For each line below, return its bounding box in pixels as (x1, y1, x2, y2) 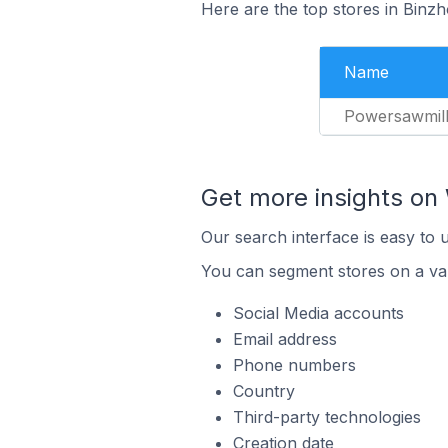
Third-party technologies (232, 407, 421, 427)
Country (232, 381, 295, 401)
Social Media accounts (232, 303, 404, 323)
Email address (232, 329, 337, 349)
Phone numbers (232, 355, 356, 375)
